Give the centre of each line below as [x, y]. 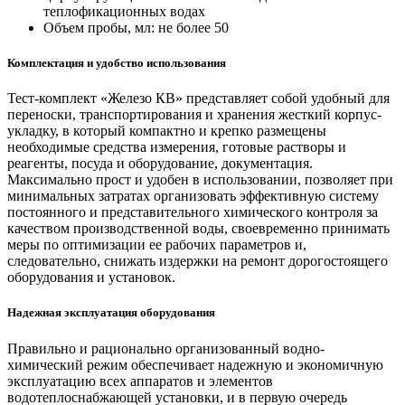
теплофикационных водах [124, 11]
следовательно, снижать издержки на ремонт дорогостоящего [198, 261]
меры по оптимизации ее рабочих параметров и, [157, 245]
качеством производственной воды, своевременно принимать [198, 229]
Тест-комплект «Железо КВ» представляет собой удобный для [198, 99]
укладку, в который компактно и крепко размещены [167, 131]
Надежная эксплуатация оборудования [111, 313]
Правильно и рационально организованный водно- [166, 348]
